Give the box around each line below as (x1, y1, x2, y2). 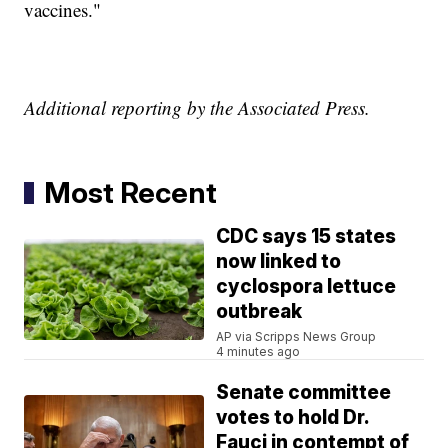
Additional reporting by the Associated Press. (24, 95, 371, 121)
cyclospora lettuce (216, 275, 397, 299)
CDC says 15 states (216, 225, 397, 249)
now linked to (216, 250, 342, 274)
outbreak (216, 300, 303, 324)
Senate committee (216, 381, 392, 405)
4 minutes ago (216, 344, 301, 360)
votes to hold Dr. (216, 406, 371, 430)
